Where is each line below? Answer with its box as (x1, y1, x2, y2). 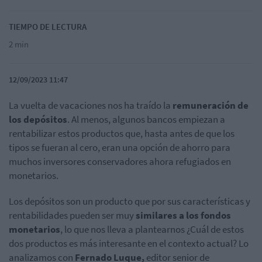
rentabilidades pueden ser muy (9, 209, 136, 222)
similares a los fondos (136, 209, 231, 222)
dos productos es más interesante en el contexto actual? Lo (9, 237, 249, 250)
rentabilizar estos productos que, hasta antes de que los (9, 127, 235, 140)
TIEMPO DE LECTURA (9, 21, 87, 33)
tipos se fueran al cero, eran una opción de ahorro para (9, 141, 230, 154)
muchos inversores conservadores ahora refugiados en (9, 155, 231, 168)
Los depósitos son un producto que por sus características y (9, 195, 250, 208)
